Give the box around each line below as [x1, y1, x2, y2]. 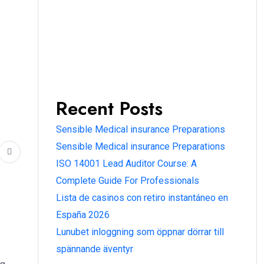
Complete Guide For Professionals [56, 175, 199, 187]
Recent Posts [56, 95, 163, 123]
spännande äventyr [56, 243, 133, 255]
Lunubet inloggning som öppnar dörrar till [56, 226, 224, 238]
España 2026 [56, 209, 110, 221]
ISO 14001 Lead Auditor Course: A [56, 158, 197, 170]
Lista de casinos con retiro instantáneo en [56, 192, 228, 204]
